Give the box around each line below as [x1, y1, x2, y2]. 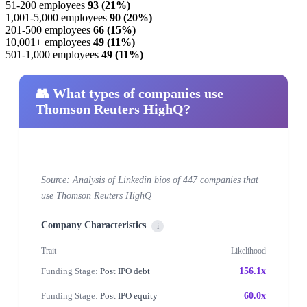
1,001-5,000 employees [5, 11, 107, 23]
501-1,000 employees [5, 48, 99, 60]
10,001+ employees [5, 36, 90, 48]
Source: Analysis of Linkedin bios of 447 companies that [41, 174, 258, 185]
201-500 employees [5, 23, 90, 36]
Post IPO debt [98, 265, 150, 276]
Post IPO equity [98, 290, 158, 301]
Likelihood [231, 245, 266, 256]
